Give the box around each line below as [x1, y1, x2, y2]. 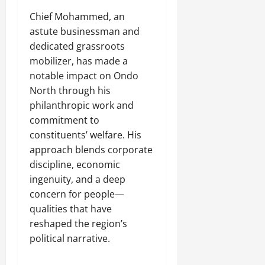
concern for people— [30, 188, 124, 201]
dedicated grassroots [30, 40, 125, 53]
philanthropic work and [30, 99, 134, 112]
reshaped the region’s [30, 217, 127, 231]
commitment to [30, 114, 99, 127]
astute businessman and [30, 25, 140, 38]
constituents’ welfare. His [30, 128, 141, 142]
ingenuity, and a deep [30, 173, 125, 186]
